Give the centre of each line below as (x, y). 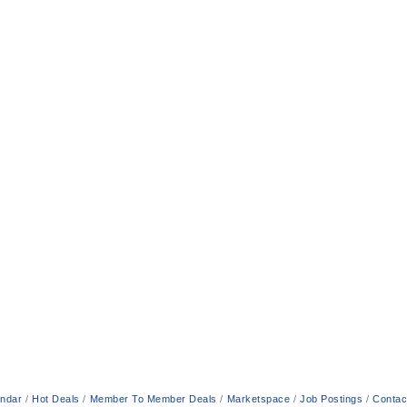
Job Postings (332, 398)
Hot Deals (56, 398)
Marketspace (258, 398)
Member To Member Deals (153, 398)
